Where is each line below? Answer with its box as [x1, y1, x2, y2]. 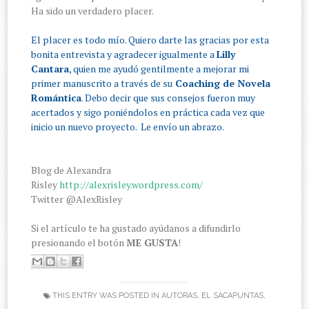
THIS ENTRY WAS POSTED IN [50, 291, 161, 301]
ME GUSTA [126, 236, 179, 250]
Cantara [31, 62, 70, 76]
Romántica [31, 91, 82, 105]
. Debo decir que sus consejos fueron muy [81, 91, 256, 105]
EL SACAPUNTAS [201, 291, 263, 301]
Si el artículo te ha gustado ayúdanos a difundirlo [31, 221, 241, 235]
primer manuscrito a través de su [31, 77, 173, 90]
